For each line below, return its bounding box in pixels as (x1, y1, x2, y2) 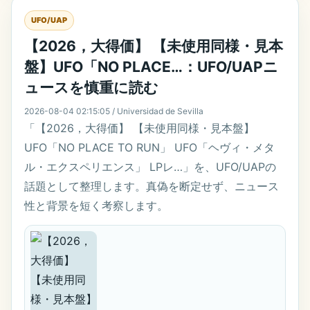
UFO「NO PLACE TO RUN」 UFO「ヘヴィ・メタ (24, 140, 275, 154)
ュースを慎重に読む (24, 78, 158, 96)
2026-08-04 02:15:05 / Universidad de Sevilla (24, 105, 203, 116)
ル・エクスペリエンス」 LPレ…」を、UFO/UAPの (24, 159, 276, 174)
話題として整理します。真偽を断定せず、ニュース (24, 179, 279, 193)
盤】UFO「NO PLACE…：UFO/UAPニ (24, 57, 278, 75)
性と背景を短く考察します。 (24, 198, 168, 212)
